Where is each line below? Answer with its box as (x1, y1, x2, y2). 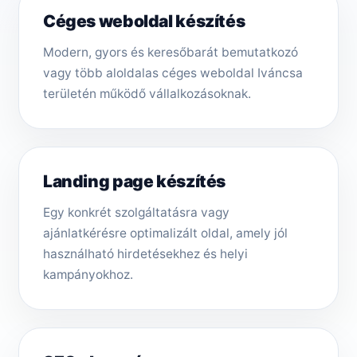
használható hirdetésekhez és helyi (43, 246, 248, 262)
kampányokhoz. (43, 267, 133, 283)
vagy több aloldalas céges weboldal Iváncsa (43, 65, 303, 81)
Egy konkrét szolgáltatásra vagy (43, 205, 229, 221)
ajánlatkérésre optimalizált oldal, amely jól (43, 226, 288, 241)
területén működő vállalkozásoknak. (43, 86, 251, 102)
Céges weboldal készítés (43, 11, 245, 32)
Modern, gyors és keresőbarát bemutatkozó (43, 45, 298, 61)
